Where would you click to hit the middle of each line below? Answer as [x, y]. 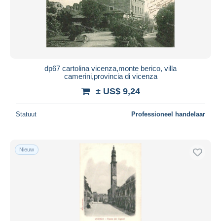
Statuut [26, 114]
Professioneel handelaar [168, 114]
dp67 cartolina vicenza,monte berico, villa [110, 68]
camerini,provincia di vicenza [110, 76]
